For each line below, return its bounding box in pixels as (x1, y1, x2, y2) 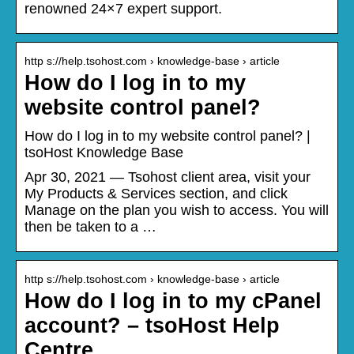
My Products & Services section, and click (24, 185, 288, 201)
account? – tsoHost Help (24, 313, 280, 337)
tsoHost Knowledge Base (24, 144, 183, 160)
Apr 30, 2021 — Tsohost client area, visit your (24, 168, 311, 185)
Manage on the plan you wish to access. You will (24, 201, 329, 218)
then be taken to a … (24, 218, 156, 235)
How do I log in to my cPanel (24, 288, 322, 313)
